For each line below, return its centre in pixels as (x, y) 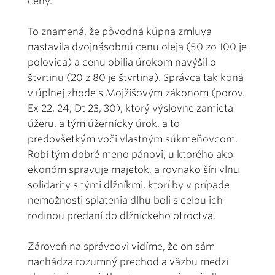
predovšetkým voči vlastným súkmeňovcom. (133, 139)
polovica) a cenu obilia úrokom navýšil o (122, 62)
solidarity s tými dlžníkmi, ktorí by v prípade (129, 185)
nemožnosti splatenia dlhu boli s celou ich (125, 200)
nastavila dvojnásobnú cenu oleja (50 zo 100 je (137, 47)
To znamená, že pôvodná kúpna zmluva (120, 31)
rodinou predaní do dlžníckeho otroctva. (122, 215)
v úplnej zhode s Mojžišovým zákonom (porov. (136, 93)
